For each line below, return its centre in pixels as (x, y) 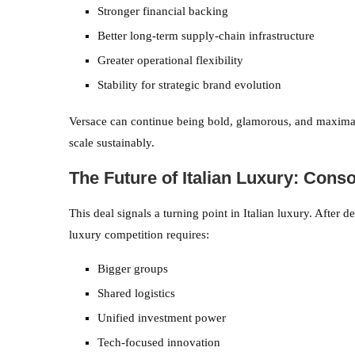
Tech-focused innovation (159, 342)
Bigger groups (133, 268)
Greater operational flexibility (170, 60)
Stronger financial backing (163, 11)
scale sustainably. (112, 142)
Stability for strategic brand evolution (189, 84)
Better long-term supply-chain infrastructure (206, 35)
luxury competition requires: (139, 234)
